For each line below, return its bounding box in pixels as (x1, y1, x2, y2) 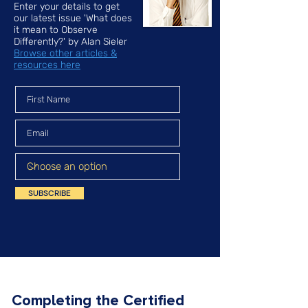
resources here (14, 59, 80, 71)
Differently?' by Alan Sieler (14, 36, 127, 47)
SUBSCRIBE (28, 188, 71, 199)
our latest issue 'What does (14, 12, 132, 24)
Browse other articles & (14, 47, 117, 59)
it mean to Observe (14, 24, 98, 36)
